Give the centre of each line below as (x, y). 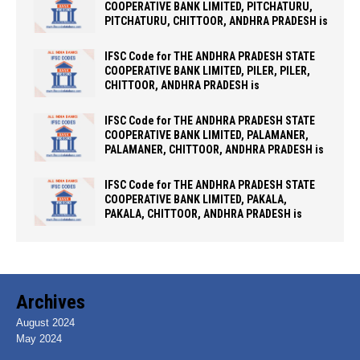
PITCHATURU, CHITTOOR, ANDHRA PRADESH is (216, 20)
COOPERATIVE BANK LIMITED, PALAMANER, (207, 135)
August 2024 (45, 323)
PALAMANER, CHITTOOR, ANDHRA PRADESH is (214, 149)
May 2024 (39, 339)
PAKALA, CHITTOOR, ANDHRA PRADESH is (203, 213)
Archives (51, 303)
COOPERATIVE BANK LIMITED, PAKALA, (196, 199)
